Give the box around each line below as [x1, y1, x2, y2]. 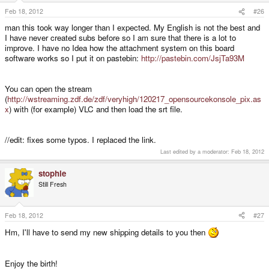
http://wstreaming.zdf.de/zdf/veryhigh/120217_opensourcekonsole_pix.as [7, 93, 261, 105]
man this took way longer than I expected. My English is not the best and [5, 22, 260, 34]
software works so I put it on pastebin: [5, 52, 141, 64]
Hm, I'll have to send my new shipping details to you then [5, 226, 208, 238]
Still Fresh [38, 180, 67, 189]
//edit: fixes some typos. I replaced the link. [5, 134, 156, 146]
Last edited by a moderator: [160, 147, 231, 156]
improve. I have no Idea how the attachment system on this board [5, 42, 234, 54]
